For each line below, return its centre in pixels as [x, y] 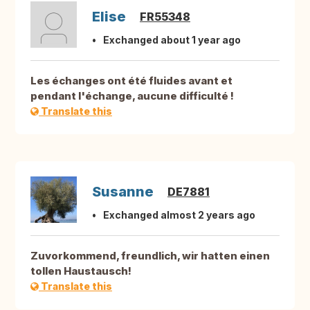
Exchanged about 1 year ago [172, 40]
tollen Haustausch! [81, 271]
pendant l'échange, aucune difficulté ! [132, 96]
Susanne [123, 192]
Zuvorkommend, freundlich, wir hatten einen [150, 256]
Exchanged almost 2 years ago [179, 215]
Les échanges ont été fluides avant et [131, 81]
